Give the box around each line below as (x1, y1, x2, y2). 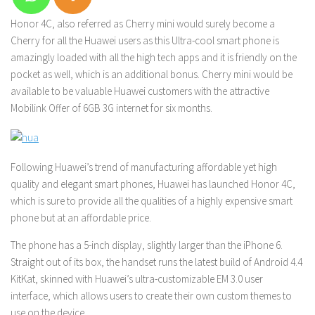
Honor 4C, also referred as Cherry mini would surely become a (11, 17, 275, 30)
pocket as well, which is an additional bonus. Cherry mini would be (11, 67, 292, 81)
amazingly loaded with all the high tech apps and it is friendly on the (11, 51, 297, 64)
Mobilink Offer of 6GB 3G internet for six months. (11, 101, 212, 115)
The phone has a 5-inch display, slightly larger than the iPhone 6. (11, 238, 283, 252)
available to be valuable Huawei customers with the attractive (11, 84, 269, 98)
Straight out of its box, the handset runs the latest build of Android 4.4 (11, 255, 302, 269)
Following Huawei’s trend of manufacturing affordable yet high (11, 160, 277, 174)
